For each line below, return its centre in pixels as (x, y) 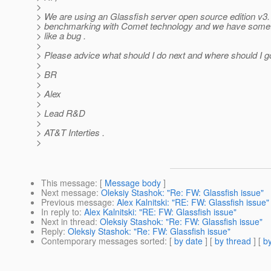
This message (68, 183)
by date (188, 241)
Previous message (77, 202)
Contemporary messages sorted (103, 241)
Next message (69, 193)
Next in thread (68, 222)
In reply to (60, 212)
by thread (233, 241)
